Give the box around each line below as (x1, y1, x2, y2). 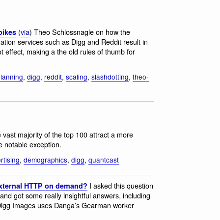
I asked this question (87, 180, 153, 191)
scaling (66, 71, 87, 82)
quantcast (88, 154, 119, 165)
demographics (24, 154, 67, 165)
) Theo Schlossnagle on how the (29, 27, 130, 37)
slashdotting (91, 71, 129, 82)
